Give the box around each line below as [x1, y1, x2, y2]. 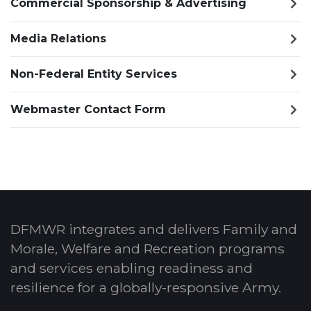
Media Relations [10, 32, 106, 45]
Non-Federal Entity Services [10, 67, 177, 81]
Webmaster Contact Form [10, 103, 166, 116]
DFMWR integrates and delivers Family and [10, 221, 297, 237]
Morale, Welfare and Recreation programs [10, 240, 285, 257]
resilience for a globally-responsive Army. [10, 279, 281, 296]
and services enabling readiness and [10, 260, 253, 276]
